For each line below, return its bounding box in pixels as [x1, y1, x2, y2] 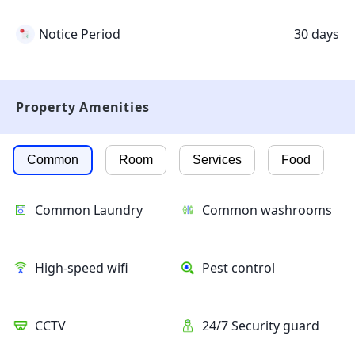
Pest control [201, 259, 275, 277]
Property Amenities [16, 98, 150, 116]
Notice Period [39, 25, 120, 44]
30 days [294, 25, 339, 44]
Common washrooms [201, 201, 332, 219]
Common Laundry [35, 201, 143, 219]
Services [193, 153, 242, 167]
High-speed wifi [35, 259, 128, 277]
